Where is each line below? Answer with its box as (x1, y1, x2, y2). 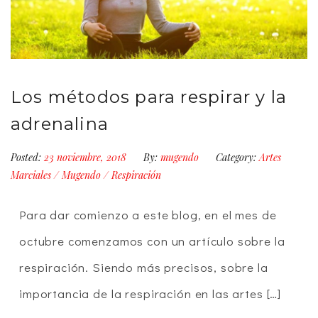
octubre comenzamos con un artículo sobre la (19, 232, 285, 249)
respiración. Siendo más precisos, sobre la (19, 258, 268, 275)
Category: (216, 150, 256, 164)
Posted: (11, 150, 41, 164)
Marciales (11, 168, 51, 182)
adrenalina (11, 113, 109, 134)
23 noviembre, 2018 (44, 150, 129, 164)
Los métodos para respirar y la (11, 86, 287, 107)
